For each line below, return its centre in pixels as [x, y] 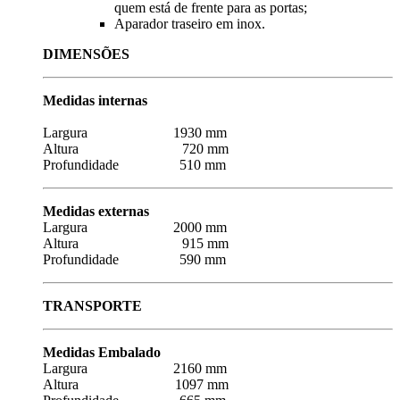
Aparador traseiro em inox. [190, 24]
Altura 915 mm [136, 244]
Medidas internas [217, 101]
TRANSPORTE [92, 306]
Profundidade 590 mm [134, 260]
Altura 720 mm [136, 149]
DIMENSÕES [86, 54]
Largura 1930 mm [135, 133]
